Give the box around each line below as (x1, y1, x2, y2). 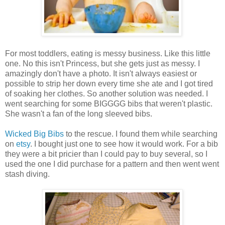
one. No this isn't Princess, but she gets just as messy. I (5, 59, 200, 68)
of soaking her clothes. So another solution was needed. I (5, 89, 208, 98)
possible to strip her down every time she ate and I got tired (5, 79, 213, 88)
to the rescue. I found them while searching (64, 129, 217, 138)
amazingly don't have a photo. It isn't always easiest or (5, 69, 197, 78)
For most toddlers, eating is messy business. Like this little (5, 49, 210, 58)
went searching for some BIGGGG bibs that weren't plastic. (5, 99, 212, 108)
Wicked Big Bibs (5, 129, 64, 138)
